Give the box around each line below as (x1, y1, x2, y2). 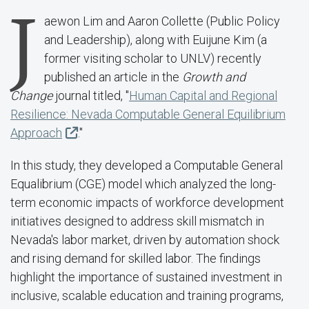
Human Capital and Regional (129, 88, 277, 103)
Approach (10, 126, 62, 140)
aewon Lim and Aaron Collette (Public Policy (44, 14, 280, 28)
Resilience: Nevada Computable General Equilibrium (10, 107, 286, 121)
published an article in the (44, 70, 182, 84)
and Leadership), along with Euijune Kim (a (44, 32, 267, 47)
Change (10, 88, 55, 103)
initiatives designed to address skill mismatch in (10, 214, 264, 228)
